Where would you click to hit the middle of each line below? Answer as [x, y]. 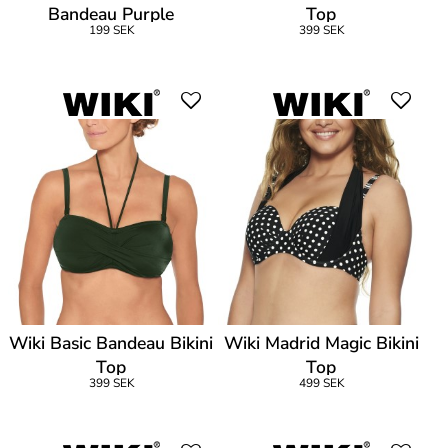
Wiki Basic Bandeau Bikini [111, 342]
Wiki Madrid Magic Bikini [321, 342]
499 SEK [321, 382]
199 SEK [111, 30]
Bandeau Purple [111, 14]
